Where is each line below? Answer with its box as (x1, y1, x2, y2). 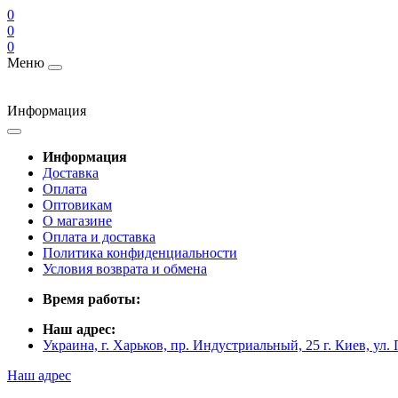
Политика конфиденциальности (43, 245, 237, 260)
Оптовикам (43, 197, 112, 212)
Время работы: (43, 291, 140, 306)
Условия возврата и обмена (43, 261, 207, 276)
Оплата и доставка (43, 229, 155, 244)
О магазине (43, 213, 112, 228)
